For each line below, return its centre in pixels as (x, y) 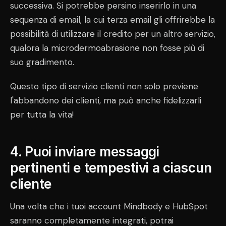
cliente (31, 184)
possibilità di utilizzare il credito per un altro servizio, (113, 34)
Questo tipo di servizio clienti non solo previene (104, 86)
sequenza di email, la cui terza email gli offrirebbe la (112, 19)
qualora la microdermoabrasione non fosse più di (107, 48)
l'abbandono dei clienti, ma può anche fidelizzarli (106, 100)
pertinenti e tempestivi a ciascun (111, 167)
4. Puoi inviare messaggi (85, 151)
